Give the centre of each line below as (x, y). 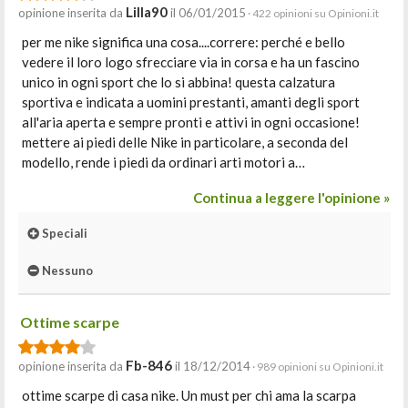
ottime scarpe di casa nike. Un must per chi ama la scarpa (189, 395)
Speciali (63, 233)
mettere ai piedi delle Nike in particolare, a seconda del (185, 142)
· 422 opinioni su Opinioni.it (312, 13)
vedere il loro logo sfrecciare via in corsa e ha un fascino (191, 62)
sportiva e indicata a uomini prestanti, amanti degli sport (191, 102)
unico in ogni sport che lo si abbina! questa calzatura (178, 82)
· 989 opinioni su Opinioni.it (317, 367)
